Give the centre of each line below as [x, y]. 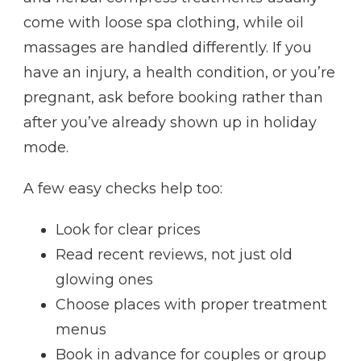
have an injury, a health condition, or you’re [179, 72]
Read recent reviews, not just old [174, 254]
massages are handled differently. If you [168, 47]
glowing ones [104, 279]
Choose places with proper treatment [191, 304]
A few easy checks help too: [123, 188]
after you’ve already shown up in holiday [170, 122]
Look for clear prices [128, 229]
